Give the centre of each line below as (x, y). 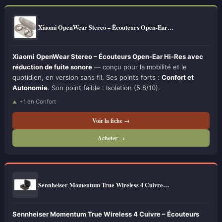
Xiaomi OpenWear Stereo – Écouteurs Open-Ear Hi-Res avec (108, 56)
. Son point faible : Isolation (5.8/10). (104, 88)
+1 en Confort (38, 102)
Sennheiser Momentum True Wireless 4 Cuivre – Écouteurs (106, 214)
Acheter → (111, 138)
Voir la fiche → (111, 121)
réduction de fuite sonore (52, 67)
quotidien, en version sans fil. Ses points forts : (87, 77)
